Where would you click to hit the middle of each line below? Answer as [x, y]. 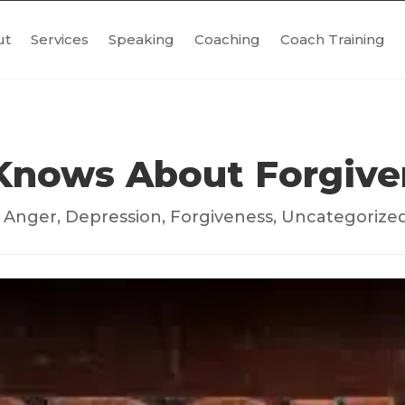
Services [59, 39]
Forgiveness [222, 217]
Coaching [227, 39]
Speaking [141, 39]
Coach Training [332, 39]
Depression [114, 217]
